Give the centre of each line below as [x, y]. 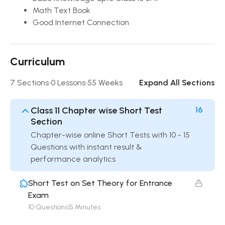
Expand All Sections [177, 83]
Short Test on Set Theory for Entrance [100, 183]
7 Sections [29, 83]
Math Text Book [62, 10]
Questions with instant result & [86, 147]
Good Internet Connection [81, 22]
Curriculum [37, 62]
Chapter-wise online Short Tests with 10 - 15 [110, 135]
